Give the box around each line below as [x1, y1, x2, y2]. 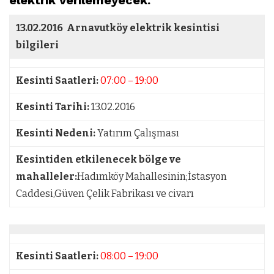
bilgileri [16, 39, 59, 51]
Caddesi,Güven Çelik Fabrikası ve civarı [16, 188, 194, 200]
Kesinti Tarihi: [16, 101, 91, 113]
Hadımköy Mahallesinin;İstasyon [77, 171, 227, 183]
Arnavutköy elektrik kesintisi [65, 22, 220, 34]
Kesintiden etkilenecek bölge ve [16, 154, 181, 166]
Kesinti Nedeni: [16, 127, 97, 139]
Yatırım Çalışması [97, 127, 179, 139]
